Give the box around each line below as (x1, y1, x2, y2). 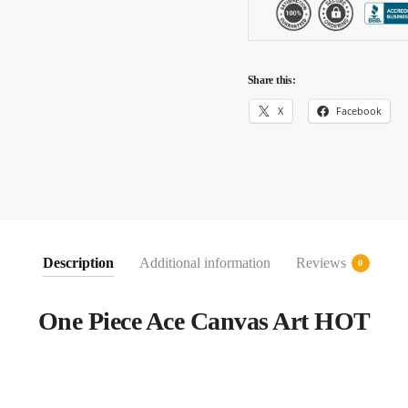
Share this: (247, 73, 296, 87)
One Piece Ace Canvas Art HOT (37, 307, 371, 336)
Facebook (336, 104, 382, 118)
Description (42, 255, 114, 271)
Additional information (138, 255, 270, 271)
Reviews (295, 255, 346, 271)
